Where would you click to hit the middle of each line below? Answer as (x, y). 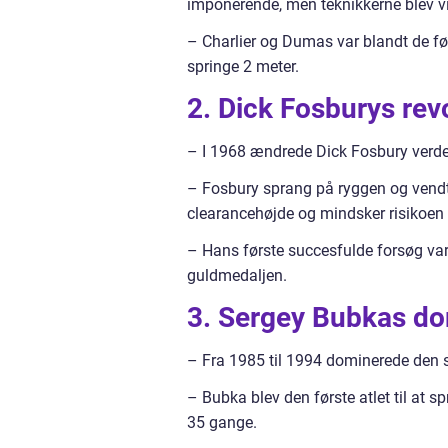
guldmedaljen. (237, 276)
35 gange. (222, 423)
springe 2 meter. (243, 67)
